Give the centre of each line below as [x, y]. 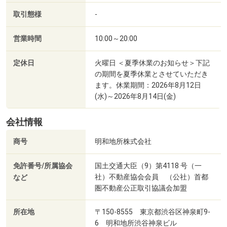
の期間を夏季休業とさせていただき [152, 74]
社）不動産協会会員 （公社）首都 [152, 177]
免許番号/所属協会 [43, 166]
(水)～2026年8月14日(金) [135, 97]
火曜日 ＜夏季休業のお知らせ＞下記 [152, 63]
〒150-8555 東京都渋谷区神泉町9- [153, 212]
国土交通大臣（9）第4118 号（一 [148, 166]
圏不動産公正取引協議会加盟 [141, 188]
